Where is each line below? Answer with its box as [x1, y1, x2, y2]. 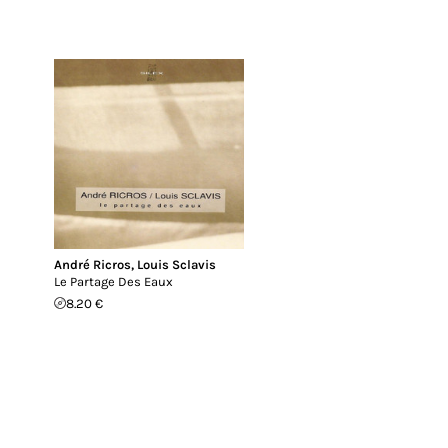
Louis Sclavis [137, 256, 216, 272]
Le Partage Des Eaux [54, 273, 173, 289]
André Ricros [54, 256, 131, 272]
